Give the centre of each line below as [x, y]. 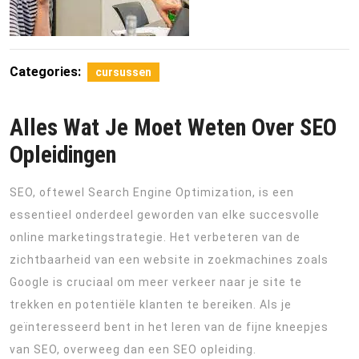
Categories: [45, 72]
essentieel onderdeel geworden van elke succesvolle [165, 215]
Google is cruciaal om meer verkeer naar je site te [156, 282]
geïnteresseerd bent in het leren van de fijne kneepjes [169, 327]
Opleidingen [63, 155]
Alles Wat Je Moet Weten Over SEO [173, 127]
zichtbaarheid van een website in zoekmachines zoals [169, 260]
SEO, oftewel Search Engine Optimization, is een [152, 192]
